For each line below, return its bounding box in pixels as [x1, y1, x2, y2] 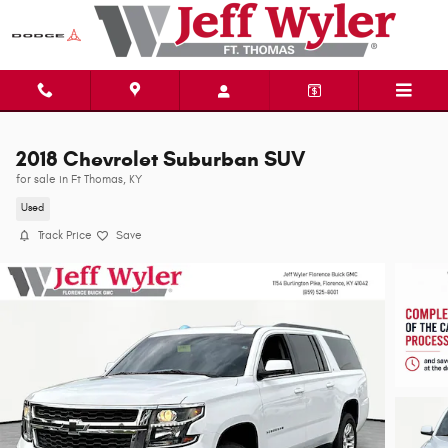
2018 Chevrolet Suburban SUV [16, 146, 305, 172]
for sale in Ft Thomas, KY [16, 172, 142, 186]
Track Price [38, 228, 92, 242]
